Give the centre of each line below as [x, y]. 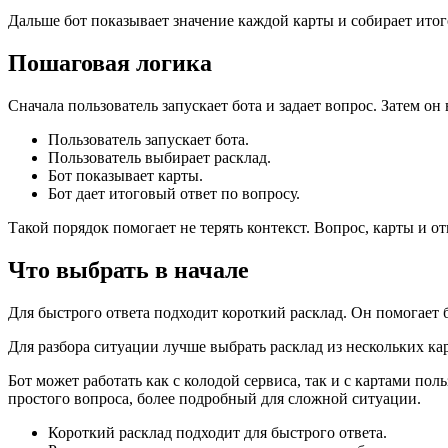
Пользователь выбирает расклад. [159, 158]
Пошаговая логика [110, 63]
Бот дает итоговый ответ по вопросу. [174, 194]
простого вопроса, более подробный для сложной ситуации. [214, 398]
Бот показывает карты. [125, 176]
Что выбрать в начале [128, 270]
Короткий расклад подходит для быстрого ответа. [217, 432]
